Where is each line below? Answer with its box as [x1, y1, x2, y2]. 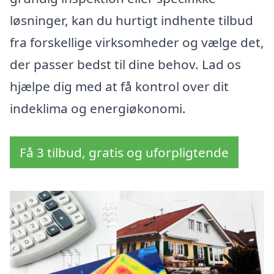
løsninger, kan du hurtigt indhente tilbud [10, 12, 253, 29]
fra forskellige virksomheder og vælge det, [10, 34, 264, 51]
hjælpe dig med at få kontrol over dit [10, 78, 229, 95]
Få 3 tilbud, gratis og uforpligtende [20, 144, 229, 161]
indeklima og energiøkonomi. [10, 100, 186, 117]
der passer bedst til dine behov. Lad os [10, 56, 241, 73]
